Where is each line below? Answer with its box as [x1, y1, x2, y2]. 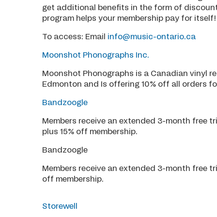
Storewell [42, 202, 78, 210]
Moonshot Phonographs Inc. [42, 51, 150, 59]
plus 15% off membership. [42, 127, 140, 136]
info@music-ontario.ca [108, 32, 196, 41]
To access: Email [42, 32, 108, 41]
